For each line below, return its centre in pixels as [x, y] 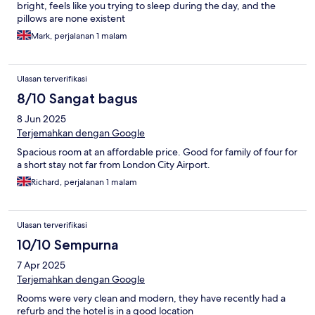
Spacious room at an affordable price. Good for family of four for [157, 152]
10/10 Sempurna [68, 245]
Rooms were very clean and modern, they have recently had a [151, 298]
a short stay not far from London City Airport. [114, 165]
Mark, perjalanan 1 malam [79, 36]
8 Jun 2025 [41, 119]
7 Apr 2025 [41, 265]
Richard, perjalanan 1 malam [84, 182]
